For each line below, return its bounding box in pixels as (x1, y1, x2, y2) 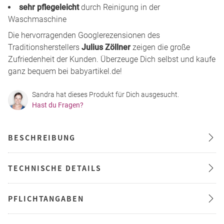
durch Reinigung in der (79, 2, 160, 12)
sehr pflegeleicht (19, 2, 79, 12)
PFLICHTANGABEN (8, 193, 84, 204)
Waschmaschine (8, 14, 66, 24)
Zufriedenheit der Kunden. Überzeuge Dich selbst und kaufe (8, 54, 215, 64)
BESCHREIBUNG (8, 132, 76, 143)
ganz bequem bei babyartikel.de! (8, 66, 122, 76)
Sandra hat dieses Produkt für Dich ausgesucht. (32, 90, 179, 99)
